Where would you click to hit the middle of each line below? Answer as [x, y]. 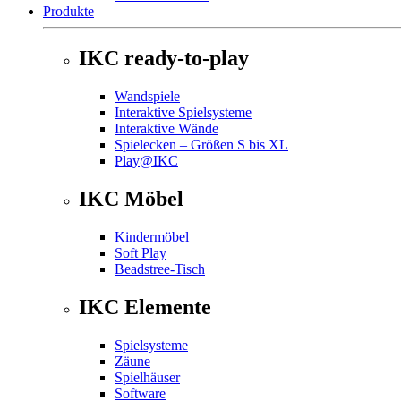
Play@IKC [146, 160]
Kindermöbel [152, 236]
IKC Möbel [131, 198]
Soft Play [141, 252]
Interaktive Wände [166, 128]
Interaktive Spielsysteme [183, 112]
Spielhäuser [147, 377]
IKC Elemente [145, 307]
